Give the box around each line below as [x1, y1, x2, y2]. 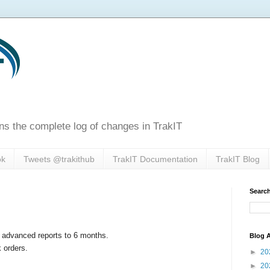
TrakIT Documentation [113, 154, 198, 164]
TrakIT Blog [216, 154, 260, 164]
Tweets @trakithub [24, 154, 95, 164]
